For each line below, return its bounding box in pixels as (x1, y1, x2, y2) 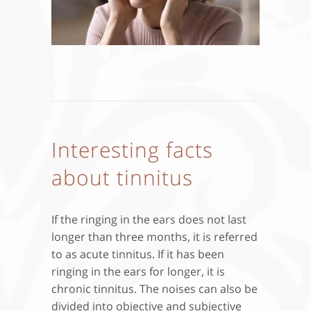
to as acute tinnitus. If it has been (51, 246, 224, 262)
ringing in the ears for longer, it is (51, 264, 225, 280)
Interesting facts (51, 135, 213, 165)
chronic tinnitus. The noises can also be (51, 281, 258, 297)
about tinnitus (51, 163, 193, 192)
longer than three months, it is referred (51, 229, 258, 245)
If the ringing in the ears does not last (51, 212, 246, 228)
